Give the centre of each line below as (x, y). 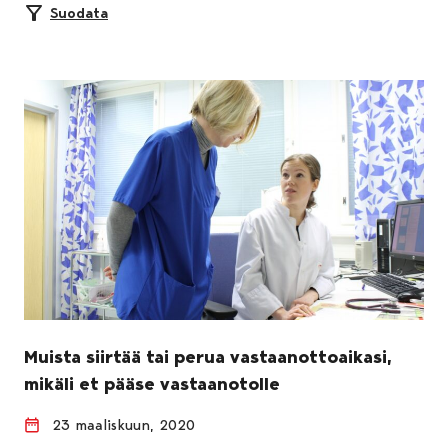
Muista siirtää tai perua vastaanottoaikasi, (208, 356)
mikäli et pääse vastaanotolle (152, 383)
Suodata (79, 12)
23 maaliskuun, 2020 (123, 424)
